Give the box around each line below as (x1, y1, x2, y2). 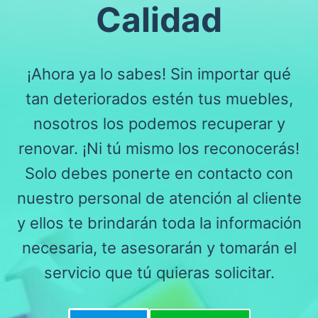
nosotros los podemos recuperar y (33, 114, 285, 133)
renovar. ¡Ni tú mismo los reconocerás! (18, 138, 300, 158)
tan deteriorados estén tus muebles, (25, 89, 293, 108)
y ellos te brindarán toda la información (16, 213, 302, 232)
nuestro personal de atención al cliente (16, 188, 302, 207)
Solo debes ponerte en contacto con (25, 163, 293, 182)
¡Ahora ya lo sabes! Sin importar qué (27, 64, 291, 83)
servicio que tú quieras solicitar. (43, 263, 275, 282)
